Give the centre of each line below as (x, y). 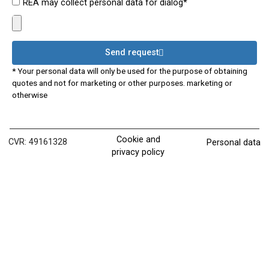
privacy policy (138, 152)
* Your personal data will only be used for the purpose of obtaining (130, 71)
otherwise (30, 95)
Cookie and (138, 139)
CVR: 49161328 (38, 142)
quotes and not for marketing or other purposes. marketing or (122, 83)
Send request (132, 53)
